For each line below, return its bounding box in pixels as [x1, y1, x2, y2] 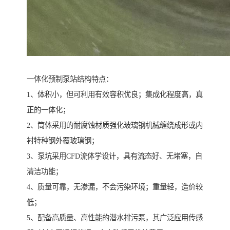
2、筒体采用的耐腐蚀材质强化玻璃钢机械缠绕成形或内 [27, 121, 203, 129]
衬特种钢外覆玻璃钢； [27, 136, 99, 145]
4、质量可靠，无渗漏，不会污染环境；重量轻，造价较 [27, 182, 203, 191]
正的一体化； [27, 105, 70, 114]
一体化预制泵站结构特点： [27, 74, 113, 83]
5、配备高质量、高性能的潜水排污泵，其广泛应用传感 [27, 213, 203, 222]
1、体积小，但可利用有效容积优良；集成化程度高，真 [27, 90, 203, 99]
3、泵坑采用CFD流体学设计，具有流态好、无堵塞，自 [27, 151, 202, 160]
